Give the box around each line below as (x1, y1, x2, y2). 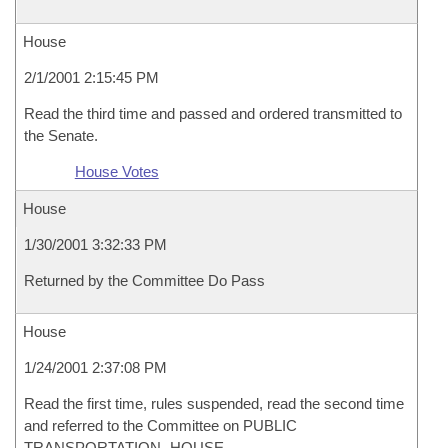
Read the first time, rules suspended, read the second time (24, 395, 404, 412)
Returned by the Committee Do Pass (24, 272, 265, 289)
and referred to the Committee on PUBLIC (24, 417, 297, 434)
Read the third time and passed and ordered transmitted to (24, 105, 402, 122)
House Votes (74, 163, 159, 180)
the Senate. (24, 127, 98, 144)
